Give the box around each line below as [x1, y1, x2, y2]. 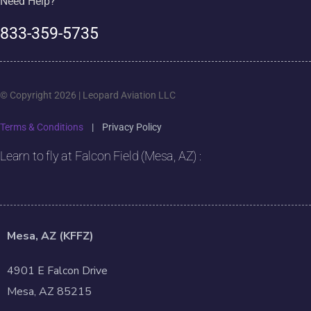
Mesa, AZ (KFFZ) [7, 228, 94, 244]
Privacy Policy [102, 121, 162, 133]
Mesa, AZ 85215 [7, 284, 92, 300]
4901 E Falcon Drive [7, 263, 108, 279]
